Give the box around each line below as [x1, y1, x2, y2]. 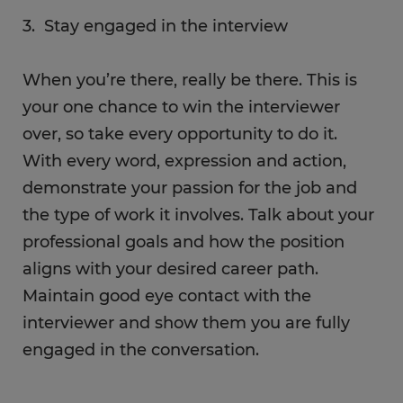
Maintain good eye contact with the [22, 286, 311, 306]
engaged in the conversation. [22, 340, 259, 360]
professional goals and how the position [22, 232, 345, 252]
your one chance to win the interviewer [22, 97, 340, 117]
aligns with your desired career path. [22, 259, 318, 279]
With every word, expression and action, [22, 151, 346, 171]
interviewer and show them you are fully [22, 313, 350, 333]
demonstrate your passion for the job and [22, 178, 357, 198]
